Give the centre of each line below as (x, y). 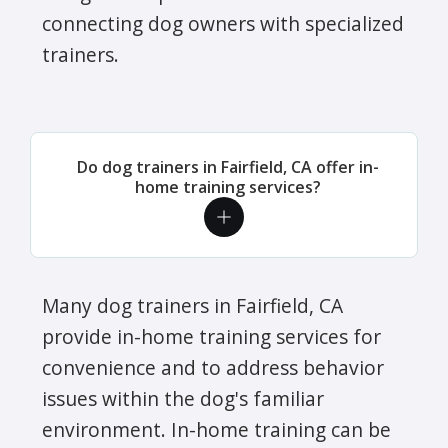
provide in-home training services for (211, 336)
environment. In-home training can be (216, 429)
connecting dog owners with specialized (223, 23)
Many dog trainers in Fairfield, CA (192, 305)
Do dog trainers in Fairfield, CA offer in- (228, 166)
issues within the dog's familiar (183, 398)
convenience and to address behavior (213, 367)
